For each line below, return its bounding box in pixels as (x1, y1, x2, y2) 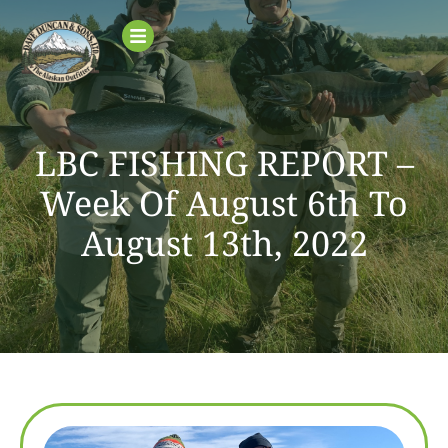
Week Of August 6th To (40, 180, 408, 227)
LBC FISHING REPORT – (34, 140, 414, 187)
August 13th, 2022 (80, 220, 368, 267)
